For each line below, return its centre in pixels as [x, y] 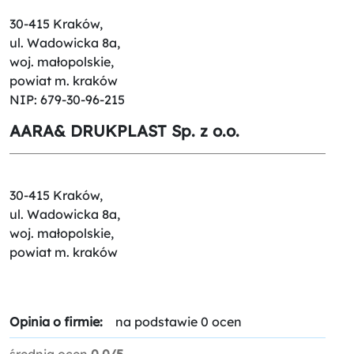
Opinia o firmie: [56, 321]
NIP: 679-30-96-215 [67, 99]
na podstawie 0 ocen [179, 321]
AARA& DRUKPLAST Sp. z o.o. [124, 130]
